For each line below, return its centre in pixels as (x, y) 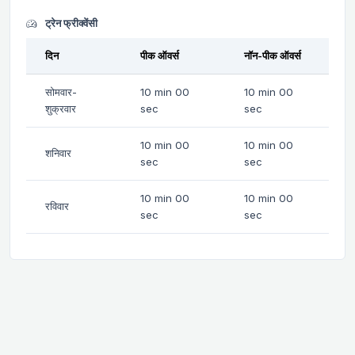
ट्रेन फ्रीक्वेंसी (70, 23)
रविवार (57, 206)
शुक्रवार (61, 108)
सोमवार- (61, 92)
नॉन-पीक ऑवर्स (273, 55)
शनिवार (58, 153)
